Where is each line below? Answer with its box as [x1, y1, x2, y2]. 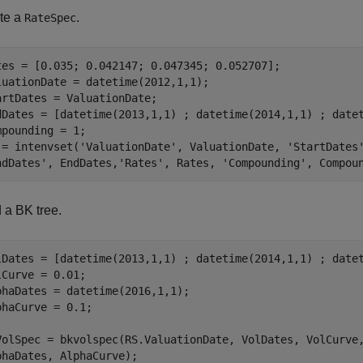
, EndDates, [47, 156, 118, 169]
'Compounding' [222, 156, 306, 169]
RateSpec [24, 11, 76, 24]
